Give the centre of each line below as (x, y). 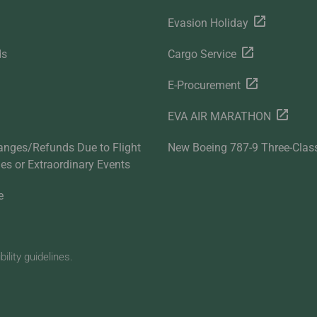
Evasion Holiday (208, 23)
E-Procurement (204, 86)
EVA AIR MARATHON (219, 117)
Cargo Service (202, 54)
